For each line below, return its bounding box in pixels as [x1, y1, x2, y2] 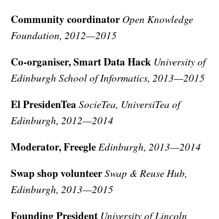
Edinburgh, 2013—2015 [11, 182, 114, 197]
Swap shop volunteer [11, 166, 103, 181]
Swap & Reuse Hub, [105, 166, 188, 180]
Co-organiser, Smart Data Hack [11, 54, 152, 69]
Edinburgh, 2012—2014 [11, 113, 114, 128]
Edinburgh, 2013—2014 [98, 140, 201, 154]
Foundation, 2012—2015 [11, 28, 117, 43]
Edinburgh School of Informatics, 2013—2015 [11, 71, 205, 85]
